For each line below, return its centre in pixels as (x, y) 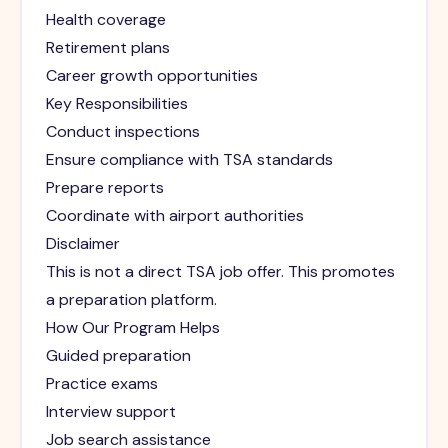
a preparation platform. (131, 299)
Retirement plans (107, 47)
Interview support (110, 411)
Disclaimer (82, 243)
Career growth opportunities (151, 75)
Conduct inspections (122, 131)
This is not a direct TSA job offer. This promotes (220, 271)
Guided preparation (118, 355)
